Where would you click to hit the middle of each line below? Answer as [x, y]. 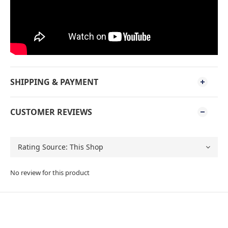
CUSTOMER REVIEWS [51, 112]
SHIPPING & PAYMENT [54, 82]
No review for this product [50, 173]
